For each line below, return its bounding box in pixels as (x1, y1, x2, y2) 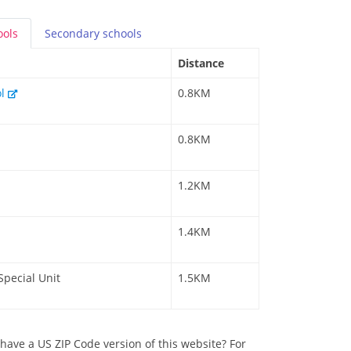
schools (103, 26, 142, 42)
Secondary (45, 26, 103, 42)
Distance (178, 56, 224, 71)
